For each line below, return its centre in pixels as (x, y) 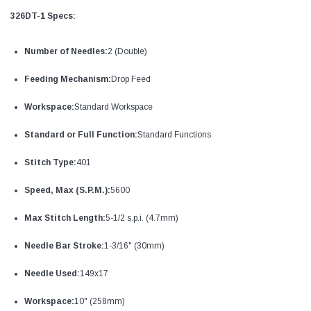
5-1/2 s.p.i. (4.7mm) (142, 218)
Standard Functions (174, 135)
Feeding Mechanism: (68, 79)
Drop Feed (131, 79)
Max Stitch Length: (65, 218)
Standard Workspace (114, 107)
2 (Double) (127, 52)
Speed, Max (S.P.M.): (67, 191)
